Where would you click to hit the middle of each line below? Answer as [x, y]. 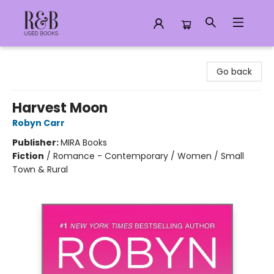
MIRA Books [84, 143]
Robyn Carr [39, 123]
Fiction [28, 156]
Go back [234, 72]
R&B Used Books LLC [51, 58]
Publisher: [36, 143]
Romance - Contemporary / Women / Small [149, 156]
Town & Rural [40, 169]
